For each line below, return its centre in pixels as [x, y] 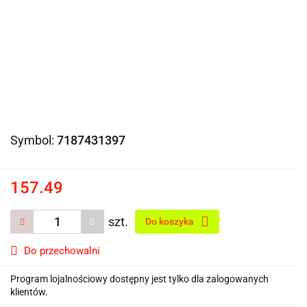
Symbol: [34, 140]
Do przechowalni [62, 250]
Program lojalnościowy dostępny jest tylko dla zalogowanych [139, 279]
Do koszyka [171, 221]
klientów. [29, 292]
